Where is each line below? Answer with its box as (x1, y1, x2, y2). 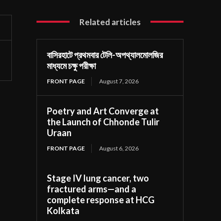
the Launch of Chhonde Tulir (47, 116, 160, 127)
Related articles (79, 16, 141, 27)
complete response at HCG (47, 194, 155, 205)
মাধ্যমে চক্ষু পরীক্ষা (47, 60, 96, 71)
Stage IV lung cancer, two (47, 172, 149, 184)
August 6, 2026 (99, 144, 139, 152)
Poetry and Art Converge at (47, 105, 159, 116)
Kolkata (47, 205, 80, 216)
